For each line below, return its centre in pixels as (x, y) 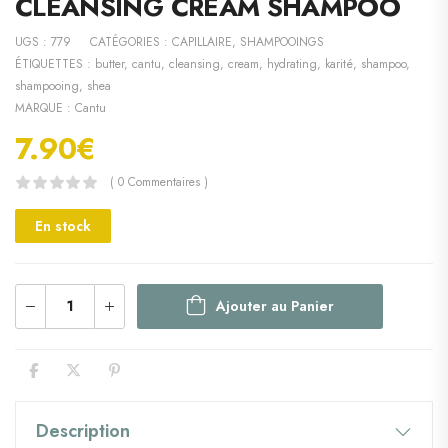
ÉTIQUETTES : (55, 63)
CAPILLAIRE (202, 41)
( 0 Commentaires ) (159, 181)
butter (109, 63)
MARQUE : (45, 107)
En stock (63, 225)
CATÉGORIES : (131, 41)
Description (83, 430)
